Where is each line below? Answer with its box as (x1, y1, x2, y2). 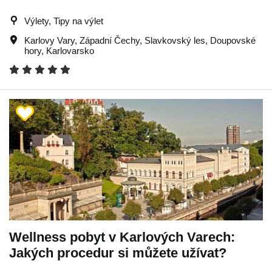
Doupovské (210, 35, 256, 46)
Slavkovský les (144, 35, 205, 46)
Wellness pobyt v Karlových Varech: (9, 229, 235, 245)
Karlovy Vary (24, 35, 75, 46)
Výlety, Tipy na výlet (24, 15, 103, 26)
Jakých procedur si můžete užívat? (9, 245, 226, 260)
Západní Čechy (80, 35, 140, 46)
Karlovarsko (46, 45, 94, 56)
